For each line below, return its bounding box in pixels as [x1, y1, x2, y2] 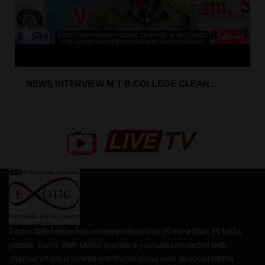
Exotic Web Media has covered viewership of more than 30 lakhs [9, 226, 242, 236]
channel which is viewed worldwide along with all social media [9, 253, 234, 263]
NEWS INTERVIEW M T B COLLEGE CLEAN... [25, 79, 216, 89]
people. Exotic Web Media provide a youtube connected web [9, 240, 227, 250]
